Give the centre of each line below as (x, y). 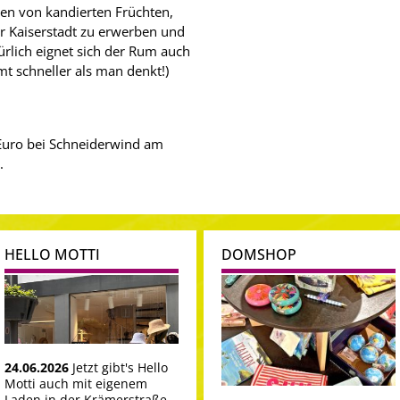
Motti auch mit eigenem (76, 383)
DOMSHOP (259, 254)
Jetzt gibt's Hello (120, 367)
